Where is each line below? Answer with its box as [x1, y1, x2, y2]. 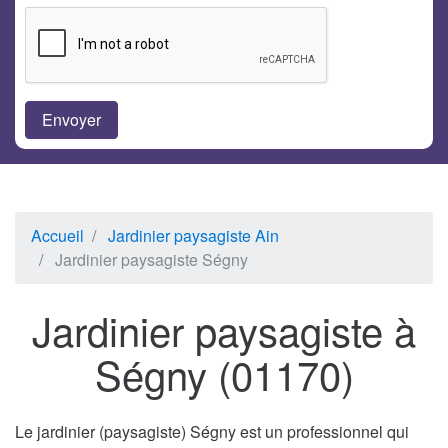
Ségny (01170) [94, 345, 354, 403]
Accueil [31, 224, 84, 248]
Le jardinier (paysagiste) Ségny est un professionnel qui [15, 420, 409, 444]
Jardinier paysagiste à [32, 301, 416, 359]
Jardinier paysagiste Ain [108, 224, 279, 248]
